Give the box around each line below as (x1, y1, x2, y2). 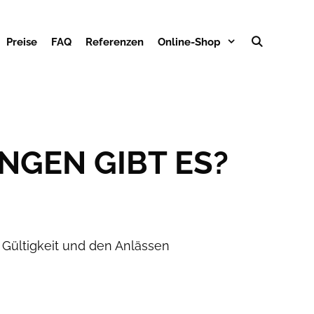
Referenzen (85, 36, 144, 48)
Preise (6, 36, 37, 48)
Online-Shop (157, 36, 221, 48)
